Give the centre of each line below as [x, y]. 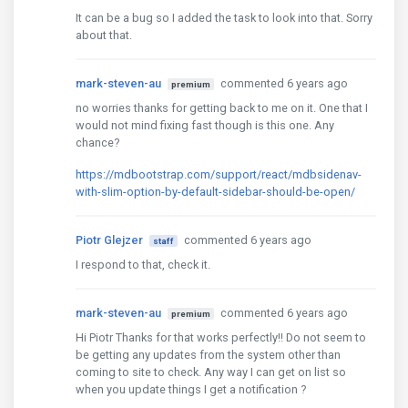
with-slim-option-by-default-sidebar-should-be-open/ [215, 192]
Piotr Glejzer [109, 240]
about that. [104, 36]
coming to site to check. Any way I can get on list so [211, 372]
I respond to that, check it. [143, 265]
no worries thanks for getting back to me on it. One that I [222, 108]
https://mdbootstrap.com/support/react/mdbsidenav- [219, 175]
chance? [97, 143]
